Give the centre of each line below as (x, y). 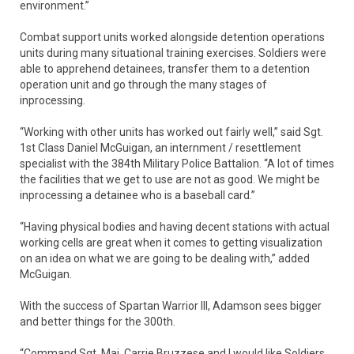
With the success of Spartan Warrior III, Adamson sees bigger (171, 306)
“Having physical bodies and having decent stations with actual (175, 227)
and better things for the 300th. (98, 322)
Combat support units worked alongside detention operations (172, 38)
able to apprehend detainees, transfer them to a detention (165, 69)
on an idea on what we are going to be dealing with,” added (165, 259)
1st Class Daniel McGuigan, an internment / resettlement (160, 148)
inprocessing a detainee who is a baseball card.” (137, 196)
